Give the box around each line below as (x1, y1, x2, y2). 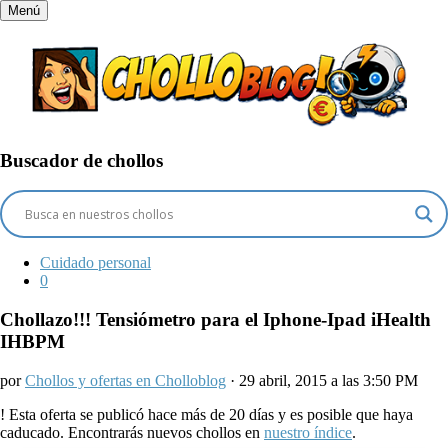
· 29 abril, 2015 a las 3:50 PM (226, 371, 418, 389)
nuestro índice (264, 423, 352, 441)
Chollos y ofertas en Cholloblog (25, 371, 226, 389)
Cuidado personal (40, 254, 151, 272)
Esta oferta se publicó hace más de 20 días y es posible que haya (9, 405, 413, 423)
